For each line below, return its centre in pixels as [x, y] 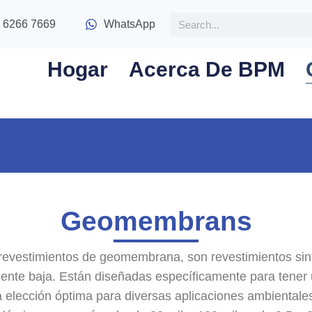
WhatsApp [130, 24]
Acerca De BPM [207, 69]
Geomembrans [156, 221]
